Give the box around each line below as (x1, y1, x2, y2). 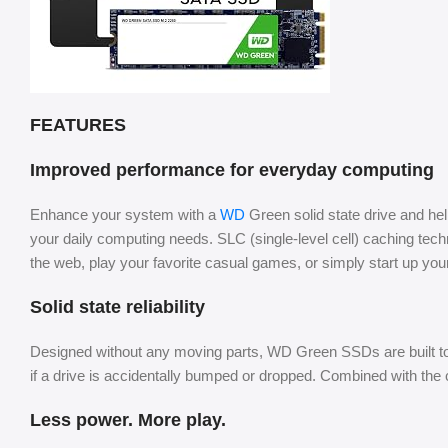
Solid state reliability (30, 297, 205, 318)
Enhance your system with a (30, 206, 220, 224)
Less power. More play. (30, 410, 226, 431)
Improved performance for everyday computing (30, 160, 434, 181)
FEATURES (30, 115, 126, 136)
